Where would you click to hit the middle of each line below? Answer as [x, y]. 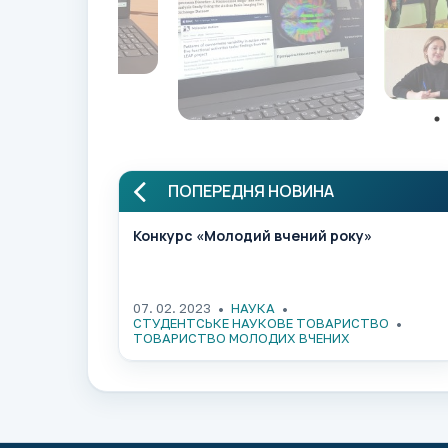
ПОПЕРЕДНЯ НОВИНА [251, 190]
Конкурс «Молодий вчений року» [252, 235]
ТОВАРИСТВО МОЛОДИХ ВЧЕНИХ [241, 337]
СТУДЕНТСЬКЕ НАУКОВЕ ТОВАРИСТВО [261, 322]
